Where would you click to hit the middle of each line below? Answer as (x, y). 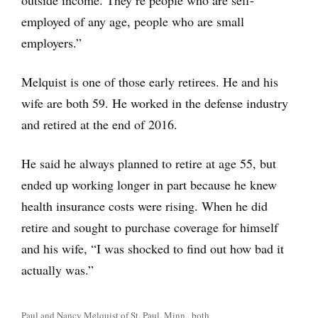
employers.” (51, 43)
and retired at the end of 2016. (99, 125)
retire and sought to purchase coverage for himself (150, 227)
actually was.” (57, 270)
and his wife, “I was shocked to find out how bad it (153, 249)
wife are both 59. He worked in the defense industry (155, 103)
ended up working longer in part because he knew (149, 185)
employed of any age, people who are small (133, 22)
